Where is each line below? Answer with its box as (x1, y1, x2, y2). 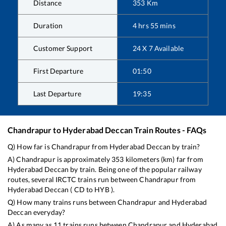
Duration (33, 21, 63, 30)
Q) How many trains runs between (8, 198, 118, 207)
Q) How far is (8, 142, 51, 151)
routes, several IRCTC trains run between (8, 175, 140, 184)
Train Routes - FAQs (132, 125, 207, 135)
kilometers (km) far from (124, 155, 203, 164)
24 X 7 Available (133, 44, 184, 53)
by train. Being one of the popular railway (69, 165, 202, 174)
